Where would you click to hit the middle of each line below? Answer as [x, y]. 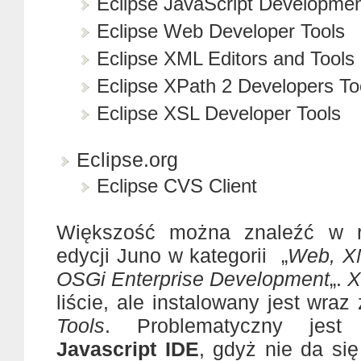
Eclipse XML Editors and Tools [226, 58]
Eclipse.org [127, 160]
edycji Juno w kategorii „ [172, 255]
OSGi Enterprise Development [193, 279]
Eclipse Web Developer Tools [221, 31]
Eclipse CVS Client [177, 186]
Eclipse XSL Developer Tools [219, 113]
